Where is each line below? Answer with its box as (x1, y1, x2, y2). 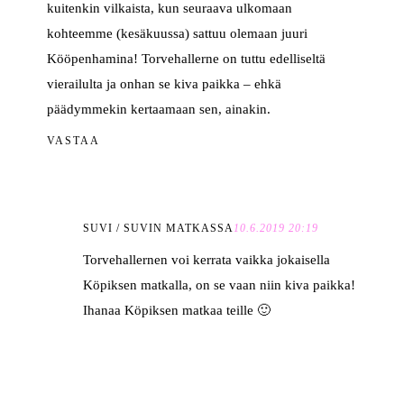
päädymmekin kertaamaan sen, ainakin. (47, 102, 271, 117)
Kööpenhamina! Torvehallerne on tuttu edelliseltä (47, 51, 326, 67)
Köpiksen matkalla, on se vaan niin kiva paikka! (83, 278, 356, 293)
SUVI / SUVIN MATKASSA (83, 222, 234, 235)
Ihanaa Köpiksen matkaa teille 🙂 (83, 303, 271, 318)
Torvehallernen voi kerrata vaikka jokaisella (83, 252, 331, 268)
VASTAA (47, 134, 101, 148)
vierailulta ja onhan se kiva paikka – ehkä (47, 77, 282, 92)
